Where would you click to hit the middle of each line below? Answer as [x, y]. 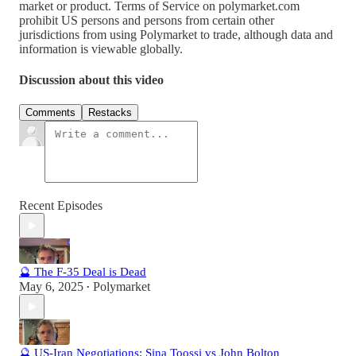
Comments [50, 113]
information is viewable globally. [101, 48]
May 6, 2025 [51, 287]
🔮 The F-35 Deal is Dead [83, 272]
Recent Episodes [61, 206]
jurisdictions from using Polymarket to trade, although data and [176, 34]
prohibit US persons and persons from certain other [147, 20]
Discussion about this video [91, 79]
